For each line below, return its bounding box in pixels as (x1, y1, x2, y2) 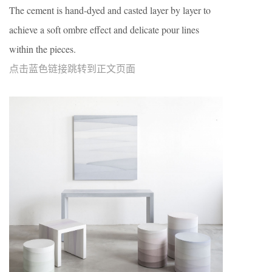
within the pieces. (9, 42, 76, 56)
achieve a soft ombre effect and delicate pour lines (9, 23, 199, 36)
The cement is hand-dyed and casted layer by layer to (9, 4, 211, 17)
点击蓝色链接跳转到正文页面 (9, 62, 135, 75)
